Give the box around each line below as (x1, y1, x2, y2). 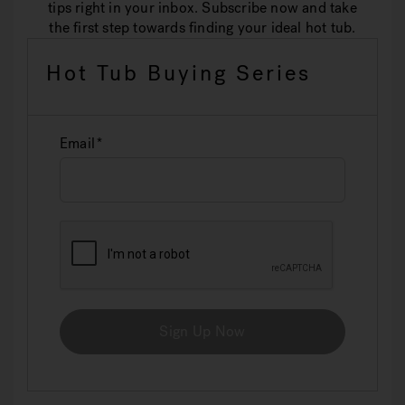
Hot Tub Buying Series (46, 59, 311, 88)
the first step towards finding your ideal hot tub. (49, 18, 356, 37)
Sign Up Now (159, 322, 246, 341)
